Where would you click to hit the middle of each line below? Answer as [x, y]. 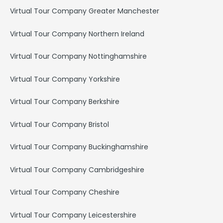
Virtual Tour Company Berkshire [65, 102]
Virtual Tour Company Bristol [59, 124]
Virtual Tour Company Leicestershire [73, 215]
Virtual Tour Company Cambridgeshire [77, 169]
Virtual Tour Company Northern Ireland [77, 34]
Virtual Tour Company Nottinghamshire [78, 56]
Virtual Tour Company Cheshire [65, 192]
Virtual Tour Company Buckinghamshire [79, 147]
